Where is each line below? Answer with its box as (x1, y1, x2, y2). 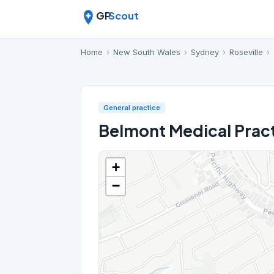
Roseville (229, 47, 263, 57)
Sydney (191, 47, 219, 57)
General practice (103, 103, 160, 112)
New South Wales (113, 47, 180, 57)
